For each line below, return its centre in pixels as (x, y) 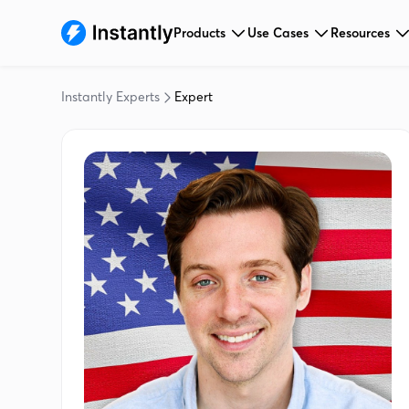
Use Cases (278, 33)
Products (200, 33)
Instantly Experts (111, 97)
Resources (361, 33)
